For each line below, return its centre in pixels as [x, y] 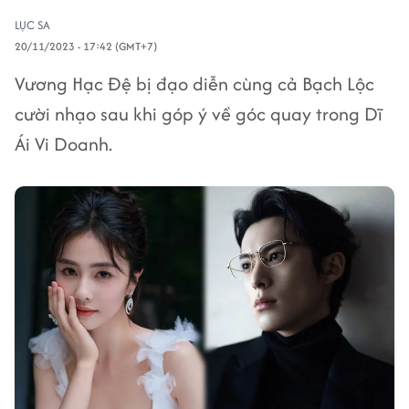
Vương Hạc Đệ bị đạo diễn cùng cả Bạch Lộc [194, 84]
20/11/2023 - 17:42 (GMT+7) [86, 46]
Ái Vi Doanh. [63, 144]
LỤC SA [32, 25]
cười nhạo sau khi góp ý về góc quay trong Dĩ [199, 114]
